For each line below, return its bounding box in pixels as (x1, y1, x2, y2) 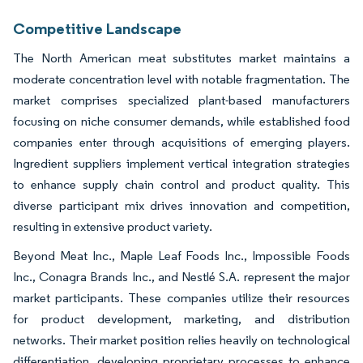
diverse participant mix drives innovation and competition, (13, 198, 350, 214)
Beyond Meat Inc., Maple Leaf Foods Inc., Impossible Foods (13, 248, 350, 264)
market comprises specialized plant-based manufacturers (13, 92, 350, 109)
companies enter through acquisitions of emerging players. (13, 135, 350, 151)
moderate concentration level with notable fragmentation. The (13, 71, 350, 88)
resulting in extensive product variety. (13, 219, 212, 235)
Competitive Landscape (13, 19, 181, 39)
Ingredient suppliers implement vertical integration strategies (13, 156, 350, 172)
